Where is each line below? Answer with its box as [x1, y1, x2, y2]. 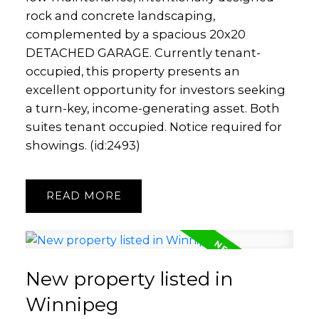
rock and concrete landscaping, [25, 8, 215, 23]
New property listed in [25, 267, 233, 291]
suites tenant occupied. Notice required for [25, 119, 282, 134]
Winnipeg [25, 293, 119, 316]
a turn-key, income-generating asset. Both [25, 100, 280, 115]
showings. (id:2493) [25, 137, 140, 152]
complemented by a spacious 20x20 [25, 26, 246, 41]
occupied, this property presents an [25, 63, 240, 78]
